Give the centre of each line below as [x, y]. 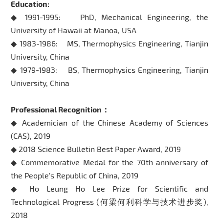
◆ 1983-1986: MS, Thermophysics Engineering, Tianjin [109, 43]
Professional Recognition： [60, 109]
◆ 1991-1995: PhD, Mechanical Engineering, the [109, 17]
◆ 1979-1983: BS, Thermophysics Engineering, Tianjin [109, 69]
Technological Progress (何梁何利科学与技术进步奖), [109, 201]
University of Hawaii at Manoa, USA [74, 30]
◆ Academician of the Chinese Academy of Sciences [109, 122]
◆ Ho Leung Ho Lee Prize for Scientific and [109, 188]
